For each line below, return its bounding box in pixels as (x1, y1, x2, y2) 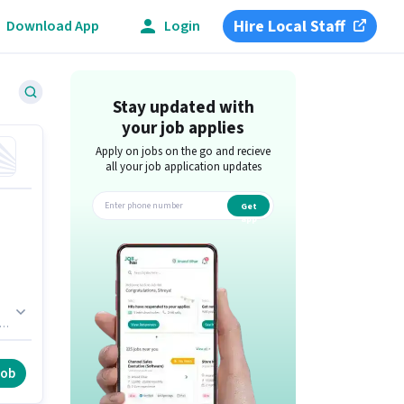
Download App (6, 15, 99, 36)
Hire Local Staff (234, 14, 346, 38)
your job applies (122, 116, 245, 141)
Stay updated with (112, 96, 254, 120)
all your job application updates (105, 159, 262, 175)
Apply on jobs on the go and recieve (96, 143, 271, 160)
